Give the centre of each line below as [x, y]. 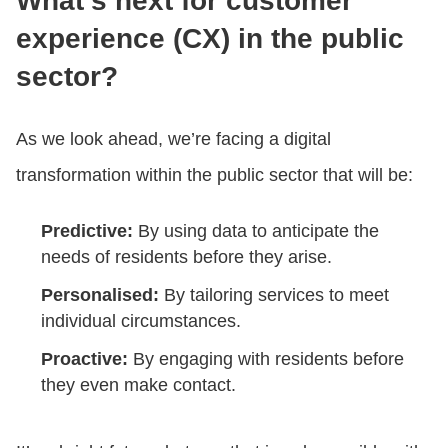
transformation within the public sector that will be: [214, 174]
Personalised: [100, 294]
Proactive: [84, 358]
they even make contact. [138, 384]
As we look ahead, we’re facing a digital [173, 138]
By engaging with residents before [266, 358]
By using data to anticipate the [256, 230]
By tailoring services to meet [274, 294]
